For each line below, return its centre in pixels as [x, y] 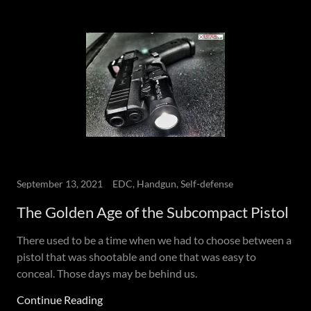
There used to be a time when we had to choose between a [154, 240]
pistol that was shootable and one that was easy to [136, 257]
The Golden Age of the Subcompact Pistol [153, 212]
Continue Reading [60, 300]
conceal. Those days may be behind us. [107, 273]
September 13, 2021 [60, 184]
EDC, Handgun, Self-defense [173, 184]
